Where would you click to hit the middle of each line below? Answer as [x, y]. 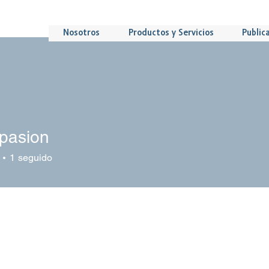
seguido [35, 158]
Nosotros [81, 33]
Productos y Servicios [171, 33]
